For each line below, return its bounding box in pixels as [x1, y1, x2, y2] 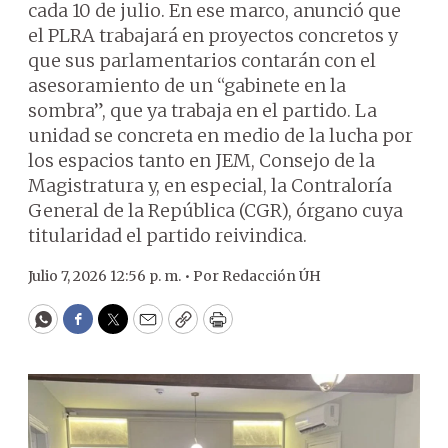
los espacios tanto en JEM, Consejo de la [28, 149, 375, 172]
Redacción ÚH [222, 267, 321, 285]
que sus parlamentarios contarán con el [28, 49, 376, 72]
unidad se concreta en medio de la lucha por [28, 124, 413, 147]
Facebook [76, 316, 161, 340]
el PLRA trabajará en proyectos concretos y [28, 24, 398, 47]
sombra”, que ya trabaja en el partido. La [28, 99, 377, 122]
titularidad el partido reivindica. [28, 224, 307, 247]
